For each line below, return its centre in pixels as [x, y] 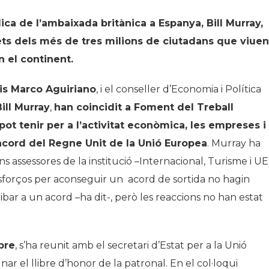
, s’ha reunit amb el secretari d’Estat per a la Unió [131, 246]
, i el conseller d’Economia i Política [179, 89]
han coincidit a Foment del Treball [144, 107]
